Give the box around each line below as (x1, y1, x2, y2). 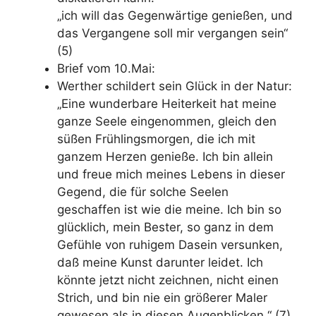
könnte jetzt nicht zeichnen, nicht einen (57, 273, 279, 287)
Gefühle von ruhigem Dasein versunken (57, 238, 279, 252)
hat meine (220, 97, 276, 111)
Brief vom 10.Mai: (57, 61, 155, 75)
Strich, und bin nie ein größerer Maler (57, 291, 267, 305)
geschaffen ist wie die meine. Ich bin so (57, 202, 281, 217)
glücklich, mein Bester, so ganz (57, 220, 231, 234)
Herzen (106, 150, 150, 164)
